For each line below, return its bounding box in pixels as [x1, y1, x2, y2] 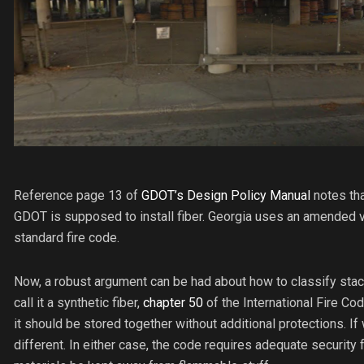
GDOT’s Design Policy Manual [141, 188, 310, 204]
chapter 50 [140, 295, 203, 311]
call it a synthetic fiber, [14, 295, 140, 311]
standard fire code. [14, 230, 119, 246]
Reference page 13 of [14, 188, 141, 204]
